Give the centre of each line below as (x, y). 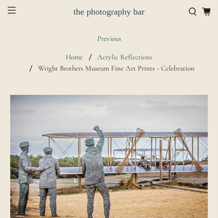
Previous (109, 38)
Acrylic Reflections (125, 57)
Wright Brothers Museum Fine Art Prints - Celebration (116, 68)
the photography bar (109, 11)
